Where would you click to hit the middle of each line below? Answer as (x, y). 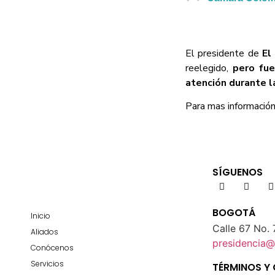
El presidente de (224, 53)
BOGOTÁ (234, 213)
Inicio (41, 216)
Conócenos (52, 248)
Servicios (47, 264)
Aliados (45, 232)
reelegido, (209, 68)
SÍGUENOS (238, 172)
